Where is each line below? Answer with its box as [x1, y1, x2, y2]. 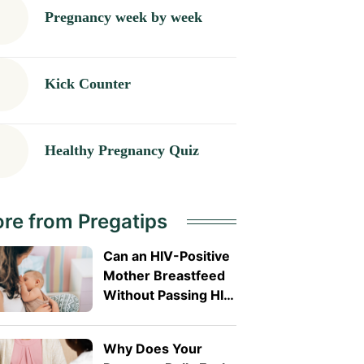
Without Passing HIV [102, 286, 233, 303]
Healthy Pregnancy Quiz [44, 142, 199, 159]
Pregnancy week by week [44, 9, 202, 26]
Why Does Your [102, 340, 202, 357]
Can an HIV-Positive [102, 247, 230, 264]
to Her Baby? [102, 305, 185, 323]
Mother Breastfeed [102, 266, 225, 284]
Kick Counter [44, 76, 131, 93]
